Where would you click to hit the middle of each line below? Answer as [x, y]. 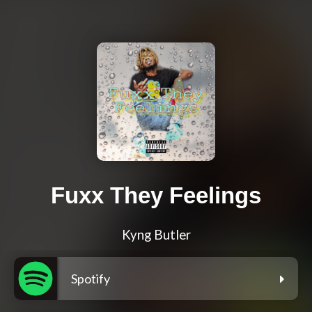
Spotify [91, 279]
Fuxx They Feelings [156, 196]
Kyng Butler [156, 235]
